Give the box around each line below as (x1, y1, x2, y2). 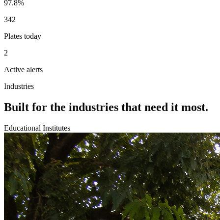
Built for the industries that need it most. (4, 101, 208, 114)
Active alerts (4, 65, 43, 74)
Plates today (4, 32, 41, 41)
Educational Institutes (4, 123, 70, 132)
